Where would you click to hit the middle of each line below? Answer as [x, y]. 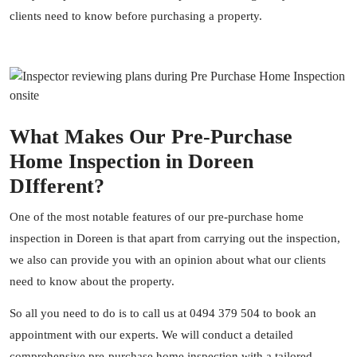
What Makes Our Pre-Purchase [151, 137]
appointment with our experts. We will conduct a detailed [151, 335]
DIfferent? [57, 186]
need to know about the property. [92, 281]
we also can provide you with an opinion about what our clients [168, 260]
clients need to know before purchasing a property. [136, 16]
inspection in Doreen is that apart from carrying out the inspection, [175, 238]
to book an [288, 313]
